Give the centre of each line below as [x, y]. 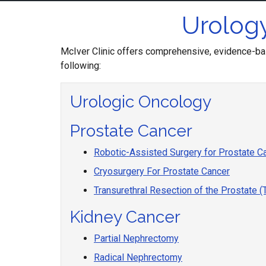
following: [81, 66]
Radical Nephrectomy [138, 257]
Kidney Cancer [125, 217]
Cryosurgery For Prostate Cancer [162, 171]
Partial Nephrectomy [136, 238]
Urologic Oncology [141, 102]
